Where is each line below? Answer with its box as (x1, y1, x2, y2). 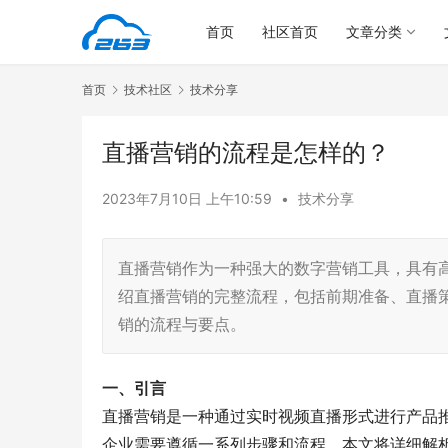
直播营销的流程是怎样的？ (102, 138, 390, 168)
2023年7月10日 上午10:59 (102, 190, 276, 208)
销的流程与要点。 (118, 314, 246, 335)
